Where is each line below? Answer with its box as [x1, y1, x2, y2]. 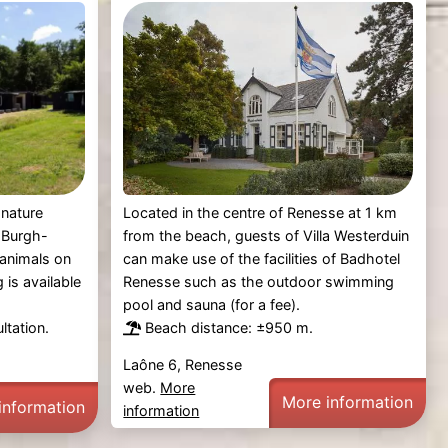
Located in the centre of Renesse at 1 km [123, 203, 398, 221]
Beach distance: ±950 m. [145, 318, 314, 336]
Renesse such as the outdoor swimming [123, 272, 395, 290]
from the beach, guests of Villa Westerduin [123, 226, 410, 244]
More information [282, 392, 414, 413]
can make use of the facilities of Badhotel [123, 249, 401, 267]
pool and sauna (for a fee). [123, 295, 301, 313]
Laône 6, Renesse [123, 355, 243, 373]
